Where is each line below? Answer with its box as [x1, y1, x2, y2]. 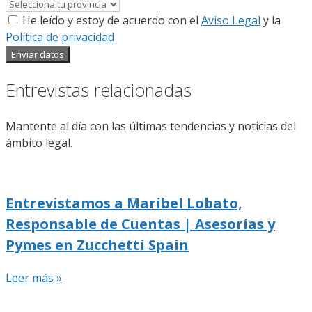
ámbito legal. [6, 134, 72, 150]
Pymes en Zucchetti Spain [6, 235, 189, 254]
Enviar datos [11, 48, 64, 61]
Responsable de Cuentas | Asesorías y [6, 214, 275, 233]
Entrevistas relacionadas [6, 78, 192, 102]
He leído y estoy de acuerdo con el [22, 13, 201, 29]
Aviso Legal [201, 13, 260, 29]
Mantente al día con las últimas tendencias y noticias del [6, 118, 296, 134]
